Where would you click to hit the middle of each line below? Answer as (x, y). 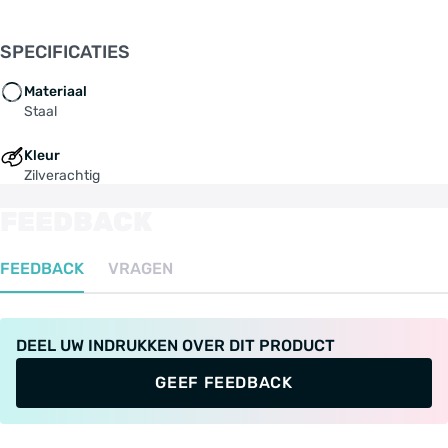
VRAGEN (140, 268)
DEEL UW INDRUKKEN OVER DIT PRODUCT (175, 345)
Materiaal (55, 91)
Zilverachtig (62, 175)
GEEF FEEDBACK (224, 382)
